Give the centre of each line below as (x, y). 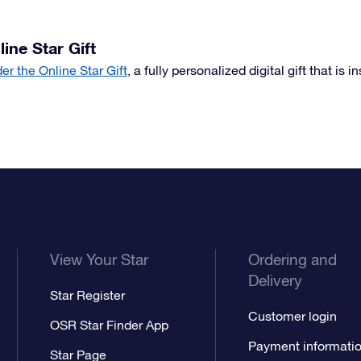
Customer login (292, 316)
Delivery (275, 280)
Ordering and (292, 259)
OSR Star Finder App (110, 325)
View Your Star (100, 259)
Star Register (88, 295)
